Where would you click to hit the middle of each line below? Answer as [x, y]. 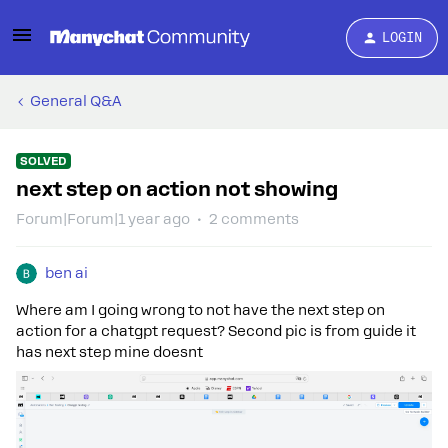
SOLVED [43, 161]
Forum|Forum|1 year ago [103, 219]
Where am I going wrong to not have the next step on [200, 310]
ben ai [66, 273]
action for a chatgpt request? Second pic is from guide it [216, 331]
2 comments [254, 219]
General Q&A [76, 101]
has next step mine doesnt [111, 352]
